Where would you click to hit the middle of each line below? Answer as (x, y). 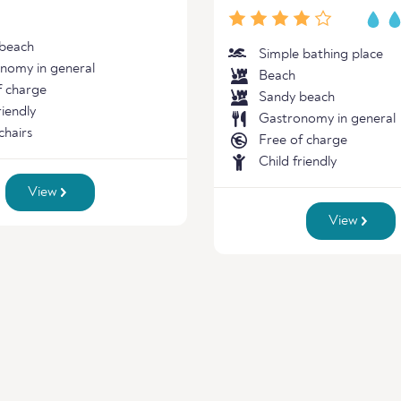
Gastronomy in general (327, 119)
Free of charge (303, 141)
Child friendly (298, 162)
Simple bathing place (321, 55)
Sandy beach (297, 98)
